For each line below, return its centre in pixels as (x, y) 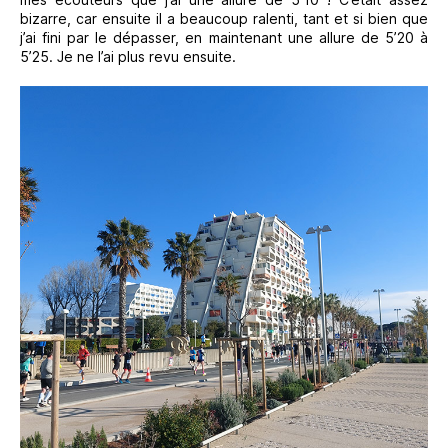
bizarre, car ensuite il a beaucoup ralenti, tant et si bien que (224, 18)
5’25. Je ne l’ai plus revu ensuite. (128, 56)
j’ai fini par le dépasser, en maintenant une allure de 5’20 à (224, 37)
